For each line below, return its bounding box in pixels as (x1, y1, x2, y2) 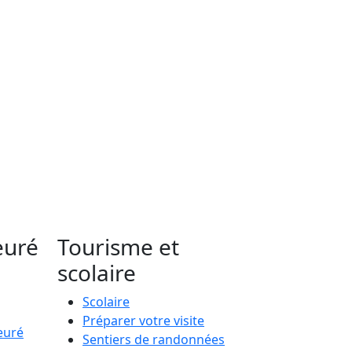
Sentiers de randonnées (82, 330, 225, 348)
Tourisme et (57, 231, 179, 262)
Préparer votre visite (82, 311, 204, 329)
